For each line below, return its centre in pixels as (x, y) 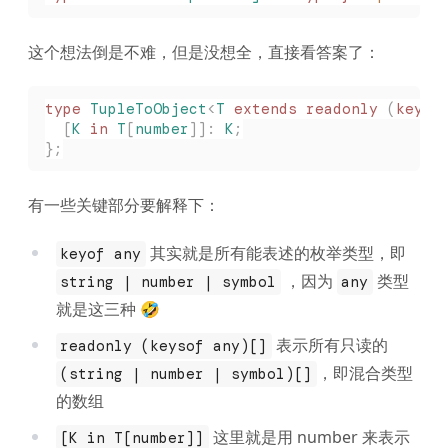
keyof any (101, 254)
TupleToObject (143, 108)
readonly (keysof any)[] (164, 346)
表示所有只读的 (329, 345)
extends (260, 108)
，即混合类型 (364, 373)
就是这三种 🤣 (108, 309)
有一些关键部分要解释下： (124, 205)
